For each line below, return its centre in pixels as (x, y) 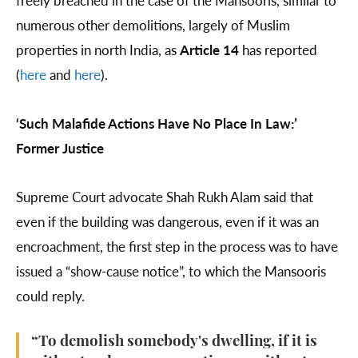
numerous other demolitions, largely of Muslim (153, 25)
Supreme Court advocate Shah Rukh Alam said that (165, 197)
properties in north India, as (98, 50)
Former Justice (60, 148)
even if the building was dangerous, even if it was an (167, 222)
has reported (278, 50)
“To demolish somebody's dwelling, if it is (174, 343)
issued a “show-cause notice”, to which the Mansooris (171, 271)
